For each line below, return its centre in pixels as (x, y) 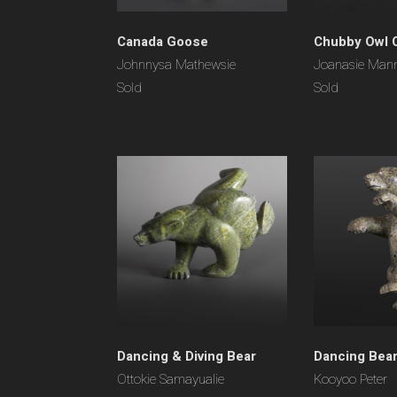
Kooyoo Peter (350, 379)
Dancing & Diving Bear (187, 356)
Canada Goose (163, 42)
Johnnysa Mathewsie (176, 65)
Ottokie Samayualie (171, 379)
